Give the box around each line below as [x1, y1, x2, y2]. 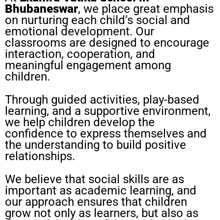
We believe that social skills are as [5, 172, 184, 186]
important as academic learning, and [5, 184, 196, 197]
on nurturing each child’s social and [5, 13, 190, 27]
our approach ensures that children [5, 195, 187, 209]
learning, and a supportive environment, [5, 104, 211, 118]
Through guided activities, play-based [5, 93, 199, 107]
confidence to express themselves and [5, 127, 207, 140]
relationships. [5, 149, 75, 163]
